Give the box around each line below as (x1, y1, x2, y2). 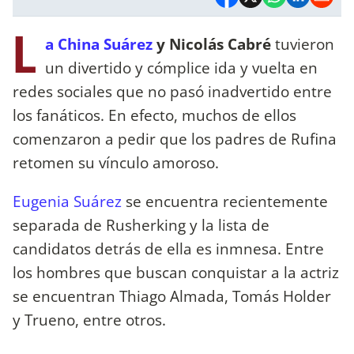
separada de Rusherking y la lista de (13, 213, 269, 235)
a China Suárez (45, 32, 153, 55)
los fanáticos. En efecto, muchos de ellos (13, 104, 296, 126)
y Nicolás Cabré (153, 32, 271, 55)
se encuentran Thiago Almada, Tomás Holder (13, 284, 331, 307)
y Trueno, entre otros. (13, 308, 166, 330)
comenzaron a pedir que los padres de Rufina (13, 127, 337, 149)
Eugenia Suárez (13, 190, 122, 212)
